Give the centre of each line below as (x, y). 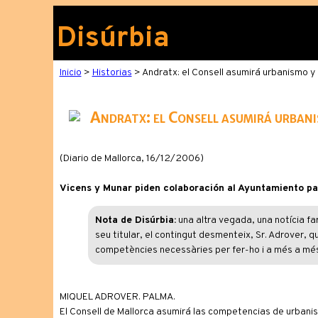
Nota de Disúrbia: (135, 220)
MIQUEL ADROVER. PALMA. (117, 297)
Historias (112, 73)
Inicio (70, 73)
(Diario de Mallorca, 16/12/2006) (131, 159)
